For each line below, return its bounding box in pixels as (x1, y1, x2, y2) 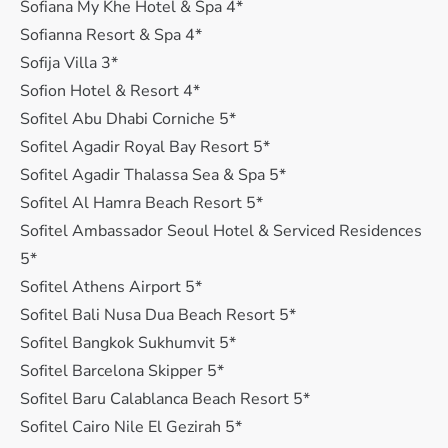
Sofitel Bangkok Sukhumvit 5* (20, 332, 236, 354)
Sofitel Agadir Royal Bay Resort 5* (20, 136, 270, 158)
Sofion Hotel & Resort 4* (20, 80, 200, 102)
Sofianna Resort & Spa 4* (20, 24, 202, 46)
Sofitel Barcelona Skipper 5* (20, 360, 224, 382)
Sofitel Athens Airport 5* (20, 276, 202, 298)
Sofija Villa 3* (20, 52, 118, 74)
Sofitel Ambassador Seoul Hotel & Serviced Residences (20, 220, 422, 242)
